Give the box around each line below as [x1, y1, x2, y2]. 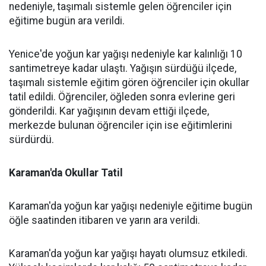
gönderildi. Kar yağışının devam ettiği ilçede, [9, 105, 209, 117]
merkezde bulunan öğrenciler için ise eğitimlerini [9, 119, 232, 131]
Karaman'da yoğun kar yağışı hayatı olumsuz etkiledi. [9, 248, 248, 259]
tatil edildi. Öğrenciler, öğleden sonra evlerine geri [9, 91, 235, 103]
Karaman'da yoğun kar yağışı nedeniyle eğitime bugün [9, 200, 252, 212]
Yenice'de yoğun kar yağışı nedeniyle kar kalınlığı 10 [9, 48, 242, 60]
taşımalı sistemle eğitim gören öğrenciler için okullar [9, 77, 249, 88]
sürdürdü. [9, 134, 54, 145]
